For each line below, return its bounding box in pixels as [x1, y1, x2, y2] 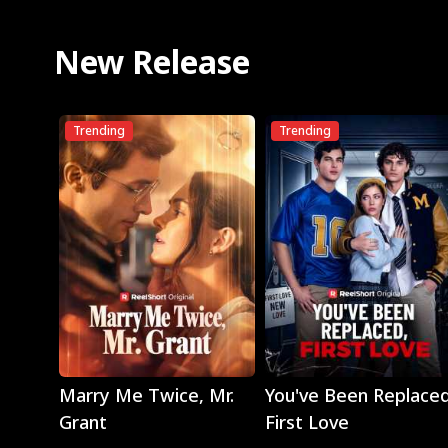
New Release [53, 40, 250, 83]
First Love [264, 410, 349, 435]
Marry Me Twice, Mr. [58, 383, 234, 408]
